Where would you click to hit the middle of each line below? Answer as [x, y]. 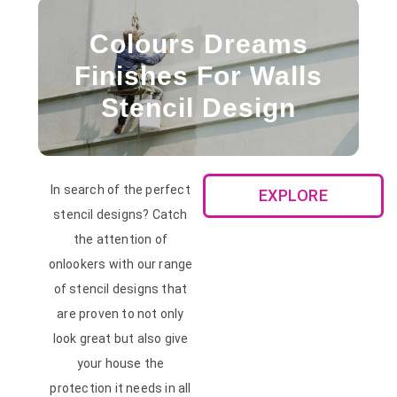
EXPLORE [293, 195]
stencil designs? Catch [121, 214]
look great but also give [121, 338]
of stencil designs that [121, 288]
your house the [121, 363]
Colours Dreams [198, 43]
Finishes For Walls [198, 75]
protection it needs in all [121, 388]
